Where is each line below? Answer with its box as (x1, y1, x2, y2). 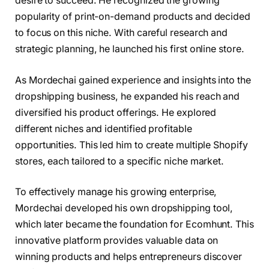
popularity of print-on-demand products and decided (15, 11, 251, 23)
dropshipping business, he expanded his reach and (15, 90, 240, 102)
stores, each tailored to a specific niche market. (15, 155, 225, 167)
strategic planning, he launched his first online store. (15, 43, 244, 55)
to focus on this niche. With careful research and (15, 27, 228, 39)
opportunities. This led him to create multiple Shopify (15, 139, 248, 151)
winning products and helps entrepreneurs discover (15, 251, 243, 263)
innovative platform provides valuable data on (15, 235, 219, 247)
